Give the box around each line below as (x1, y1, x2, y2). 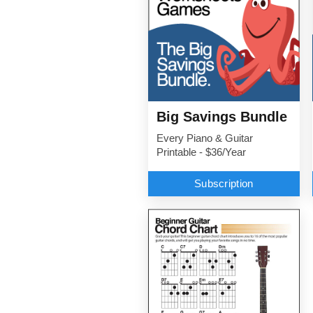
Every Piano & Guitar (156, 132, 253, 144)
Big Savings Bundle (156, 108, 287, 124)
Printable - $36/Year (156, 146, 246, 158)
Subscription (194, 177, 254, 189)
